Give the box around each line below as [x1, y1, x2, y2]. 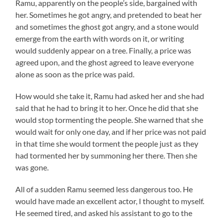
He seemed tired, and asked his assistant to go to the [15, 208, 193, 218]
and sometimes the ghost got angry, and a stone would [15, 21, 199, 31]
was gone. [15, 162, 49, 172]
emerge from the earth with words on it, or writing [15, 33, 184, 43]
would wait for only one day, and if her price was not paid [15, 126, 207, 136]
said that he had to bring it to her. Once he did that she [15, 103, 199, 112]
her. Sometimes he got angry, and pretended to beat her [15, 9, 202, 19]
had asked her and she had [113, 91, 205, 101]
